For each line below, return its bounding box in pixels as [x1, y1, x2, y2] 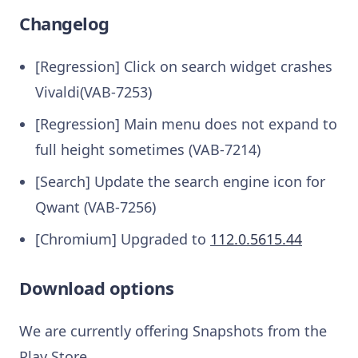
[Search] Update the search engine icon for [35, 171, 325, 191]
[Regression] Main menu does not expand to [35, 113, 337, 133]
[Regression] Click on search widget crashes [35, 56, 332, 76]
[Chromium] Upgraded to [35, 229, 210, 249]
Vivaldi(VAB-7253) [35, 82, 152, 101]
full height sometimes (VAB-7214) [35, 139, 261, 159]
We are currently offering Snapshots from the [19, 320, 327, 340]
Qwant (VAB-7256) [35, 197, 156, 217]
